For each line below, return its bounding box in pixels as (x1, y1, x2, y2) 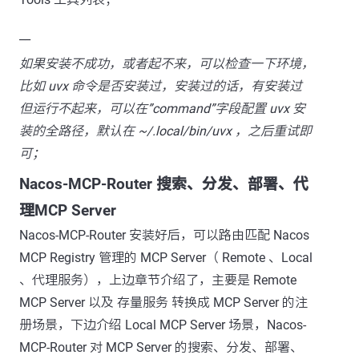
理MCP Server (19, 201, 116, 220)
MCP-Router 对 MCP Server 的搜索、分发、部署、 (19, 339, 303, 355)
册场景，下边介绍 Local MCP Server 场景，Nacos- (19, 317, 306, 333)
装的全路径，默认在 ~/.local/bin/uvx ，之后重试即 (19, 123, 312, 139)
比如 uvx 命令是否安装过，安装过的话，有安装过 (19, 78, 302, 94)
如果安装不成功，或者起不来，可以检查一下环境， (19, 55, 314, 71)
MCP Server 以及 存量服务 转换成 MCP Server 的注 (19, 294, 308, 310)
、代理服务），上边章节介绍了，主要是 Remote (19, 272, 296, 288)
